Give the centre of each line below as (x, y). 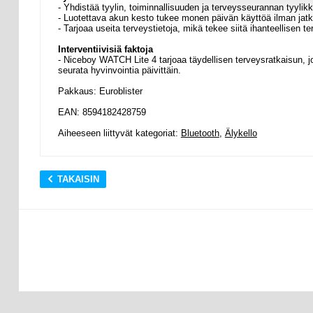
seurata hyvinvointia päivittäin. (119, 70)
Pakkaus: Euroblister (100, 91)
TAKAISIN (78, 179)
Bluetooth (200, 133)
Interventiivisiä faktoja (105, 49)
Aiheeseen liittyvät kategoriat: (119, 133)
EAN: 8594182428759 (102, 112)
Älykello (241, 133)
